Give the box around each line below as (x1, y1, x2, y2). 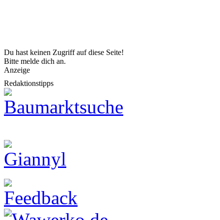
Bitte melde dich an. (4, 57, 66, 65)
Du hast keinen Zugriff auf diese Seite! (4, 48, 124, 56)
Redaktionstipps (4, 79, 54, 87)
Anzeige (4, 66, 30, 74)
